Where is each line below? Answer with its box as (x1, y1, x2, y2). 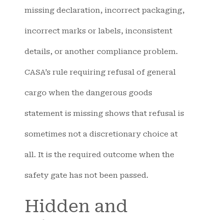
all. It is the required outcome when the (25, 150, 174, 159)
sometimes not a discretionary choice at (25, 129, 178, 138)
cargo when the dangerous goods (25, 88, 152, 97)
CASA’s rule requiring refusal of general (25, 67, 176, 77)
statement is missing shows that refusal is (25, 109, 184, 118)
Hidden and (25, 196, 128, 217)
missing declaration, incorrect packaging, (25, 5, 185, 15)
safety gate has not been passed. (25, 170, 148, 180)
